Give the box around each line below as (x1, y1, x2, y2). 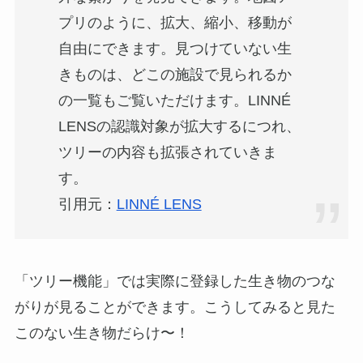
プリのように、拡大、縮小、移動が (58, 15, 292, 32)
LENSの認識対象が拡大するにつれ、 (58, 118, 301, 135)
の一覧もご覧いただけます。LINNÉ (58, 92, 291, 109)
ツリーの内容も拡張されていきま (58, 144, 277, 161)
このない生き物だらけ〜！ (14, 324, 190, 341)
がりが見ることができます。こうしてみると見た (14, 298, 335, 315)
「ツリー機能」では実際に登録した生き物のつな (14, 272, 335, 289)
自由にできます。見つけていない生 (58, 41, 292, 58)
